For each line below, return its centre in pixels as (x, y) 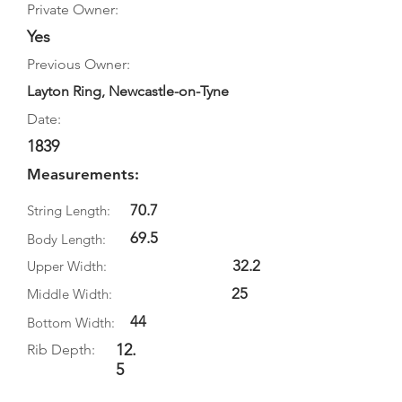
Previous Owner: (79, 64)
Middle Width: (70, 294)
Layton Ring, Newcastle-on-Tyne (128, 91)
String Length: (69, 210)
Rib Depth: (61, 350)
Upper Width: (67, 266)
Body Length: (66, 239)
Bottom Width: (71, 323)
